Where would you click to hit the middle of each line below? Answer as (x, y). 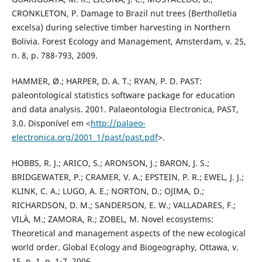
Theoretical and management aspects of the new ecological (128, 233)
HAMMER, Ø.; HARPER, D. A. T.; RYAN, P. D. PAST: (106, 81)
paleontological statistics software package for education (123, 95)
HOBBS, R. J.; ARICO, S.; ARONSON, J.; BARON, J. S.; (110, 163)
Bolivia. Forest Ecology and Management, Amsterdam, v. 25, (129, 42)
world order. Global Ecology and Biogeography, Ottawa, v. (125, 247)
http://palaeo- (118, 123)
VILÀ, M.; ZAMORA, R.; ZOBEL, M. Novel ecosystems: (112, 219)
